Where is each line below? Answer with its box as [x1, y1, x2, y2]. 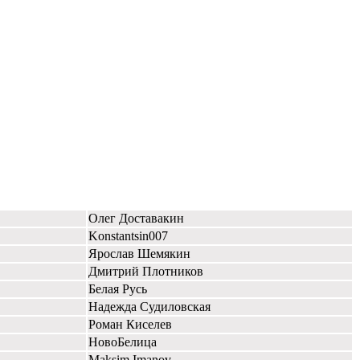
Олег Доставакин [88, 211, 184, 225]
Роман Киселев [88, 317, 172, 331]
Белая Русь [88, 281, 147, 296]
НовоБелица [88, 334, 157, 349]
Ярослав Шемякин [88, 246, 190, 260]
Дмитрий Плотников [88, 264, 203, 278]
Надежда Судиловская [88, 299, 211, 313]
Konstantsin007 [88, 228, 168, 243]
